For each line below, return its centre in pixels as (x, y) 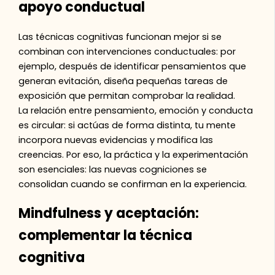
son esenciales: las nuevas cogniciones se (113, 169)
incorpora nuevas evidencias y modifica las (116, 140)
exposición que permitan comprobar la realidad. (127, 95)
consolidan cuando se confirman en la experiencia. (133, 184)
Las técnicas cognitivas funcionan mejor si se (120, 37)
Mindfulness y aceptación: (109, 214)
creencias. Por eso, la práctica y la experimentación (134, 154)
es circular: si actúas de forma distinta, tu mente (127, 125)
